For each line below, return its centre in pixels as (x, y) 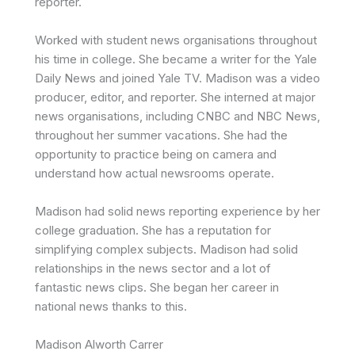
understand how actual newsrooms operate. (155, 173)
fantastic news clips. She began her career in (157, 287)
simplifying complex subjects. (117, 249)
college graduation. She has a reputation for (153, 230)
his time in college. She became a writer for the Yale (176, 59)
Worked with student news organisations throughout (176, 40)
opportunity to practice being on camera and (156, 154)
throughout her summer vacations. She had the (161, 135)
